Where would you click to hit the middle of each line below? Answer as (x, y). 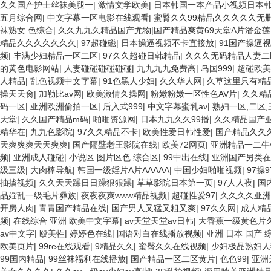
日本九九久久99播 (175, 119)
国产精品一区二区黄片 (173, 259)
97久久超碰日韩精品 (142, 56)
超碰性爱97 (194, 195)
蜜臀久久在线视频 (172, 246)
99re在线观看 (64, 246)
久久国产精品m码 (55, 119)
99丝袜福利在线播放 (87, 259)
